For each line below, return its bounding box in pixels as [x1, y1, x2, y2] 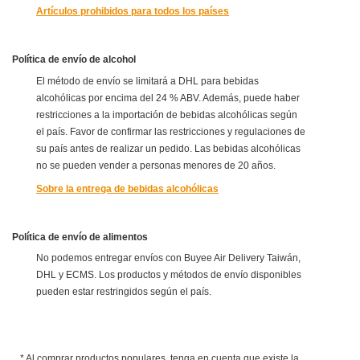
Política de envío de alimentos [12, 231, 148, 243]
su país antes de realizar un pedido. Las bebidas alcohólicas [36, 142, 301, 154]
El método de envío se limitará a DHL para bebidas [36, 75, 259, 87]
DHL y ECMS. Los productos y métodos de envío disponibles [36, 269, 301, 281]
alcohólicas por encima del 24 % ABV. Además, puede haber [36, 92, 300, 104]
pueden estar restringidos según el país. [36, 286, 211, 298]
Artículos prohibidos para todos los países [36, 6, 229, 18]
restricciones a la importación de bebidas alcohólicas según [36, 108, 297, 121]
